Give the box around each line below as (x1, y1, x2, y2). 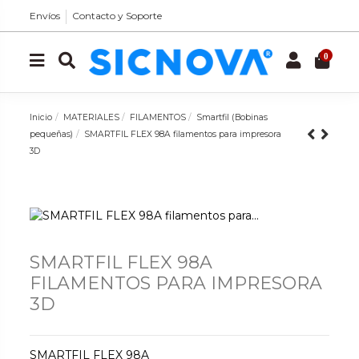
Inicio (30, 111, 53, 123)
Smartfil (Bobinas (196, 111, 268, 123)
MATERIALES (63, 111, 119, 123)
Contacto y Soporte (72, 10, 163, 22)
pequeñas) (30, 128, 74, 139)
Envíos (30, 10, 61, 22)
